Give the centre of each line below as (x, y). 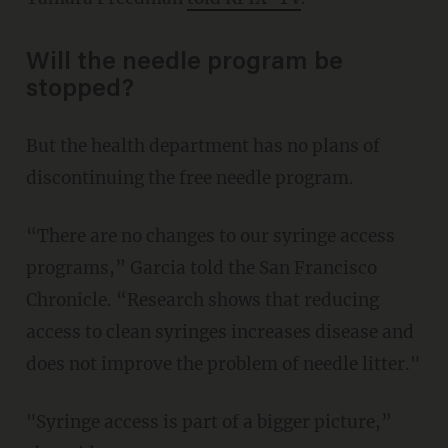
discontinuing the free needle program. (189, 177)
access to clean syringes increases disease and (219, 331)
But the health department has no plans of (202, 145)
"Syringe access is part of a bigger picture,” (208, 421)
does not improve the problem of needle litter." (222, 363)
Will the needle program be (184, 63)
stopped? (79, 90)
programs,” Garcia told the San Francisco (201, 267)
